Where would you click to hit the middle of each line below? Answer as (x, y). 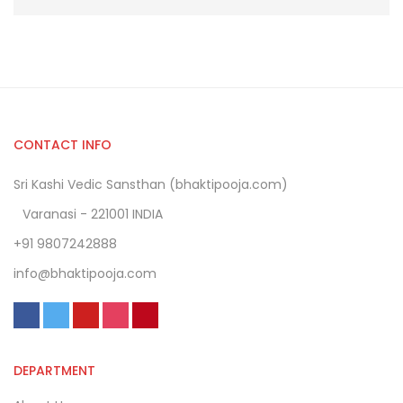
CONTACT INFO (63, 145)
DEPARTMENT (54, 371)
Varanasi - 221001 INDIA (93, 215)
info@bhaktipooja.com (85, 274)
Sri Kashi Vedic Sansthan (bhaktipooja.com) (151, 185)
